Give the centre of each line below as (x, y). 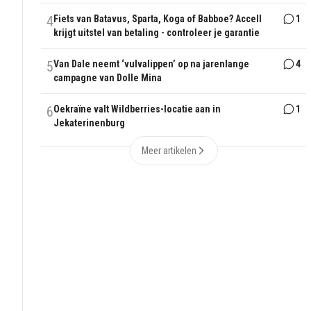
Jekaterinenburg (90, 123)
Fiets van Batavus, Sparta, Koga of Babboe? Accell (158, 19)
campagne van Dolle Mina (108, 78)
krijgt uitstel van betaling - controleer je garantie (157, 33)
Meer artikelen (169, 151)
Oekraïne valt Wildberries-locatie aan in (137, 109)
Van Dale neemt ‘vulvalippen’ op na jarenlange (152, 64)
